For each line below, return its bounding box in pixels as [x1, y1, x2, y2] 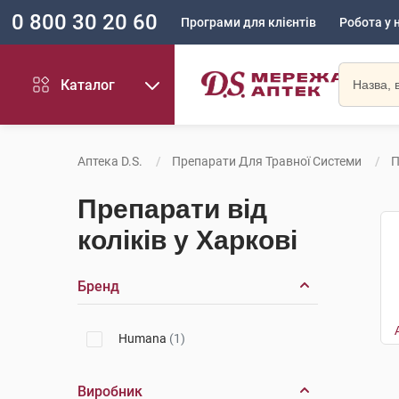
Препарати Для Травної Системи [172, 154, 362, 168]
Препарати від [77, 194, 267, 224]
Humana [118, 331, 169, 346]
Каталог [61, 76, 116, 94]
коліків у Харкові [77, 225, 297, 255]
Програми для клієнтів [181, 15, 316, 29]
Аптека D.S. [77, 154, 142, 168]
